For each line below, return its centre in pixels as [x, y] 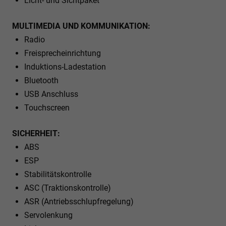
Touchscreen [47, 107]
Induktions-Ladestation [65, 67]
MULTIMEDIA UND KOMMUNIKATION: [81, 26]
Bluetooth [41, 80]
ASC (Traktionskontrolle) [68, 188]
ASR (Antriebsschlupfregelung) [79, 201]
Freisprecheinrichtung [63, 53]
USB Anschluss [51, 94]
